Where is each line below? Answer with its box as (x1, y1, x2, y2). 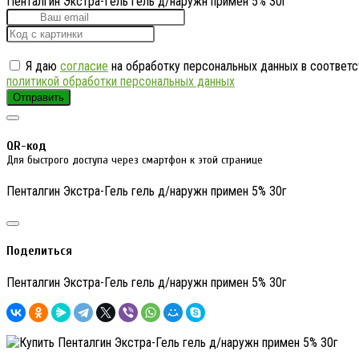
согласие (60, 58, 108, 75)
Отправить (13, 91, 64, 104)
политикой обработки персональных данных (6, 74, 235, 90)
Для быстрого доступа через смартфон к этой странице (6, 152, 263, 167)
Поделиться (6, 244, 72, 259)
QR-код (6, 138, 46, 153)
